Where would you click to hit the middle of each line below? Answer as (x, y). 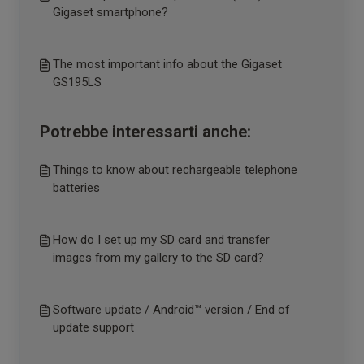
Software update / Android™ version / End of (171, 310)
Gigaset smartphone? (110, 12)
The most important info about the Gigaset (167, 64)
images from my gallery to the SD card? (158, 258)
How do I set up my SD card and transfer (161, 240)
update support (93, 327)
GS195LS (77, 82)
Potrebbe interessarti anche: (145, 132)
